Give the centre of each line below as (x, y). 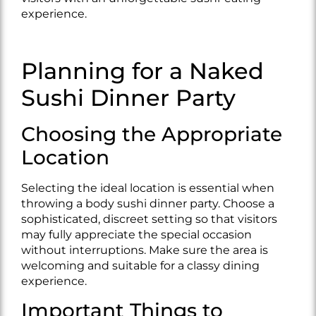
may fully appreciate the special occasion (136, 234)
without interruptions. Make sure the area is (145, 250)
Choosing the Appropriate (152, 134)
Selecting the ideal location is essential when (148, 188)
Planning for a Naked (142, 71)
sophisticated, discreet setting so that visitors (149, 219)
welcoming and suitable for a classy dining (140, 265)
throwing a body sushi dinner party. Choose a (148, 203)
